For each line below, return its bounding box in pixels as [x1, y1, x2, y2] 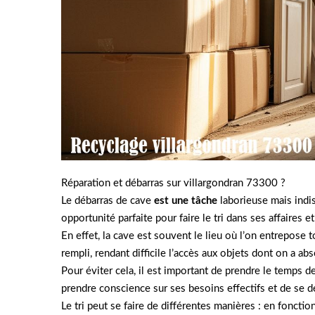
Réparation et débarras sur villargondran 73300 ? [61, 178, 285, 189]
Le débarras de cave [61, 195, 154, 207]
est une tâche [154, 195, 217, 207]
